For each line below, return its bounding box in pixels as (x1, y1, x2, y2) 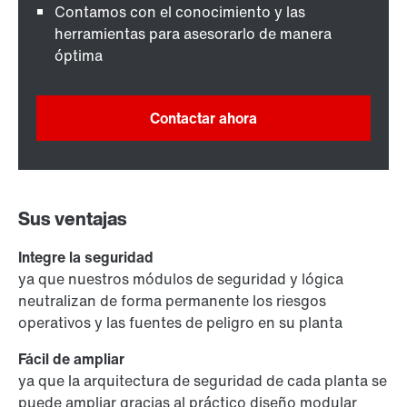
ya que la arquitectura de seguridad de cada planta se (18, 370, 387, 392)
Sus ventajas (18, 205, 126, 233)
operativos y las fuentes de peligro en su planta (18, 312, 342, 334)
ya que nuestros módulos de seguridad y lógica (18, 268, 343, 291)
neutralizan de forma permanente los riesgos (18, 290, 326, 313)
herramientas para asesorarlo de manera (55, 23, 332, 45)
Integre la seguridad (18, 246, 154, 269)
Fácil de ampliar (18, 348, 124, 371)
